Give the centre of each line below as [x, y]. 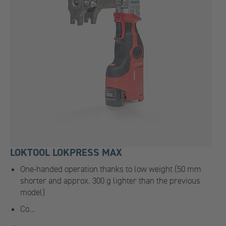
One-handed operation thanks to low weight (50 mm [111, 169]
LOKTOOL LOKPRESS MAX [66, 152]
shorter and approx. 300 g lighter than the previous [110, 181]
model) [33, 192]
